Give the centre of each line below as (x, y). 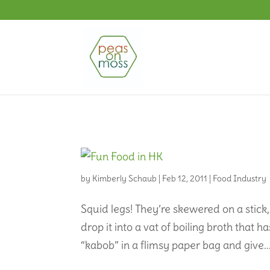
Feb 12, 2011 (185, 178)
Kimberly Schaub (125, 178)
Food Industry (240, 178)
